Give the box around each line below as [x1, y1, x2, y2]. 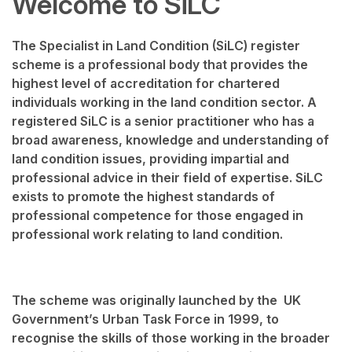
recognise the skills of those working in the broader [12, 330, 330, 346]
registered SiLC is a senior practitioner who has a [12, 113, 314, 130]
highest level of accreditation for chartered [12, 75, 280, 92]
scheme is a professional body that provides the [12, 57, 308, 73]
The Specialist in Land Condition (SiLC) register [12, 38, 300, 54]
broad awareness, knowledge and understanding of [12, 132, 329, 148]
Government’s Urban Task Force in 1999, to [12, 311, 279, 328]
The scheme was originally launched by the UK [12, 292, 301, 309]
